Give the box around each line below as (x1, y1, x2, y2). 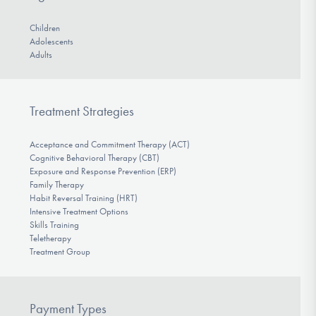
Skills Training (29, 219, 79, 231)
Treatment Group (29, 246, 90, 257)
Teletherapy (29, 233, 71, 244)
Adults (29, 49, 52, 60)
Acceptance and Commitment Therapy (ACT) (29, 139, 190, 150)
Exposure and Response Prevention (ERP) (29, 166, 176, 177)
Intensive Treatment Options (29, 206, 128, 217)
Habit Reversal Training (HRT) (29, 193, 138, 204)
